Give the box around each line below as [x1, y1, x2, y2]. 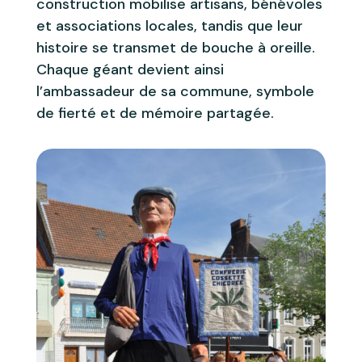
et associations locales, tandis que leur [36, 15, 303, 36]
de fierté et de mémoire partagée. [36, 103, 274, 123]
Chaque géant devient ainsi [36, 59, 224, 79]
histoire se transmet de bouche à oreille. [36, 37, 315, 57]
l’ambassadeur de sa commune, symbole [36, 81, 314, 101]
